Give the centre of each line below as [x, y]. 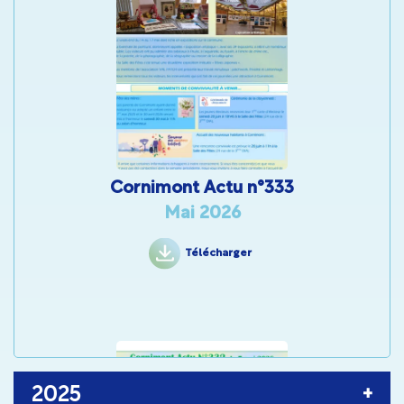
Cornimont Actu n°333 [202, 189]
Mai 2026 [202, 214]
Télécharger [218, 253]
